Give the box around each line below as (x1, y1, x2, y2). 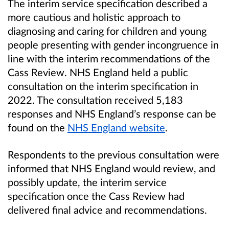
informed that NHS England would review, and (8, 162, 215, 175)
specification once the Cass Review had (8, 190, 185, 202)
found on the (8, 121, 67, 134)
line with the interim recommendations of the (8, 52, 210, 65)
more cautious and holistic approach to (8, 11, 180, 24)
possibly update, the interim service (8, 176, 167, 189)
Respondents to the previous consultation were (8, 148, 219, 161)
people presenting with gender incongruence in (8, 38, 219, 51)
